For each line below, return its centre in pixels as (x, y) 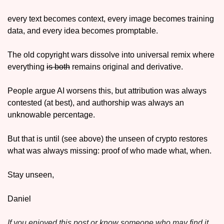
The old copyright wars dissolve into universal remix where (111, 55)
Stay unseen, (31, 175)
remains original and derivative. (127, 67)
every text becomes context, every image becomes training (111, 19)
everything (27, 67)
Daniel (19, 199)
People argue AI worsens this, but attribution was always (107, 91)
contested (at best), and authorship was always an (96, 103)
